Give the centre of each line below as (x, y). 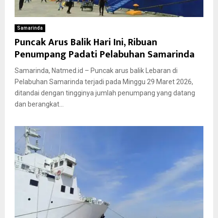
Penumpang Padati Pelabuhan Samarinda (105, 55)
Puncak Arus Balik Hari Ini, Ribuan (86, 43)
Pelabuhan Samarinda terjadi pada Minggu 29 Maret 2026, (104, 82)
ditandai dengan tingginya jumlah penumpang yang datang (105, 93)
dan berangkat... (39, 104)
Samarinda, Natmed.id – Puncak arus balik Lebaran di (96, 71)
